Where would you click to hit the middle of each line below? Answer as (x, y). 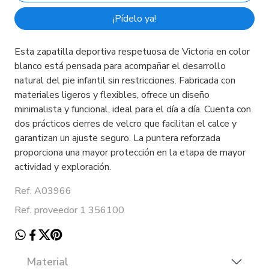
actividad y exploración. (63, 167)
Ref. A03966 (43, 191)
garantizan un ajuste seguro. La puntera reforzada (117, 138)
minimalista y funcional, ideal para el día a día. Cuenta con (133, 109)
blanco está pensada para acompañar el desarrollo (120, 66)
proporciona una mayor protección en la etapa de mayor (130, 152)
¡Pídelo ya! (134, 18)
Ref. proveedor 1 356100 (69, 210)
